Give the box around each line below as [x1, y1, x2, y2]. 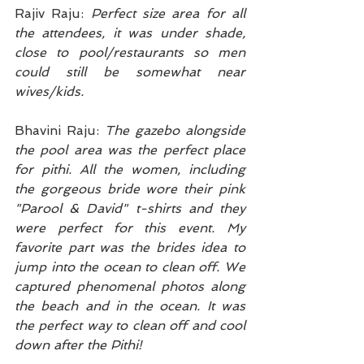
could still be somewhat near [15, 64, 245, 80]
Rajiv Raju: [15, 6, 91, 22]
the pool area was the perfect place [15, 142, 245, 158]
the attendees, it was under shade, [15, 25, 245, 41]
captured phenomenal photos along [15, 279, 245, 295]
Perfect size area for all [90, 6, 246, 22]
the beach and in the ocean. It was [15, 298, 245, 314]
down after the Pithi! [15, 337, 142, 353]
